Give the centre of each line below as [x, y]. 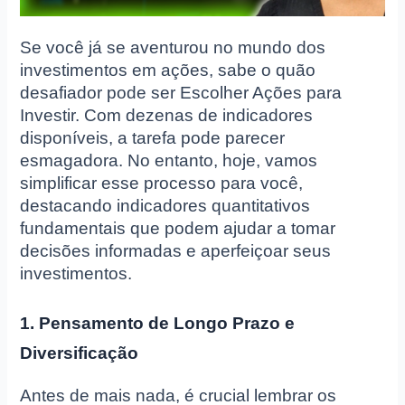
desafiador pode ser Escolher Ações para [181, 93]
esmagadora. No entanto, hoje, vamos [169, 161]
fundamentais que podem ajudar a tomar [178, 229]
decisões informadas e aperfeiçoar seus [176, 251]
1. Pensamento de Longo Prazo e [158, 323]
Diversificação [80, 353]
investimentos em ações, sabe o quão [168, 71]
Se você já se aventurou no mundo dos [173, 48]
